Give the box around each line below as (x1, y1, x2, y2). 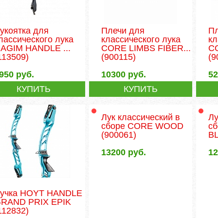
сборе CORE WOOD (101, 121, 184, 131)
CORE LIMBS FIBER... (101, 43, 191, 53)
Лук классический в (101, 112, 181, 122)
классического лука (101, 34, 181, 44)
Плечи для (101, 25, 145, 36)
